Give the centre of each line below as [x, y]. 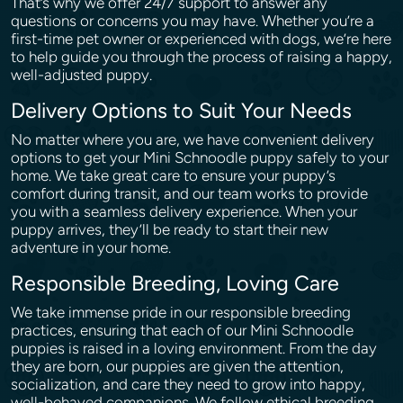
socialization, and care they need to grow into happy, [188, 384]
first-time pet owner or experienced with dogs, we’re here [201, 39]
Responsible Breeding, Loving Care [178, 283]
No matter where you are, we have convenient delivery [193, 139]
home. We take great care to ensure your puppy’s [173, 175]
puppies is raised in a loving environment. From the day [194, 348]
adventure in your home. [93, 247]
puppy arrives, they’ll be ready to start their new [170, 229]
